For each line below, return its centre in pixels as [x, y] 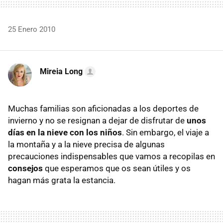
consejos [25, 168]
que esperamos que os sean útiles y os [117, 168]
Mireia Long [61, 71]
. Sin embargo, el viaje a [166, 132]
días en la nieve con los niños [65, 132]
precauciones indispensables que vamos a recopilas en [111, 156]
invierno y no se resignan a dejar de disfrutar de [96, 120]
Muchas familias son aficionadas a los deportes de [103, 109]
